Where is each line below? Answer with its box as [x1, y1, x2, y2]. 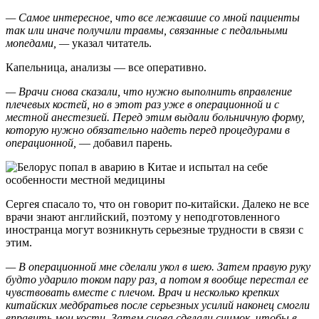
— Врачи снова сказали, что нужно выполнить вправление [6, 85, 292, 98]
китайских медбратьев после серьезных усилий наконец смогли [6, 299, 310, 312]
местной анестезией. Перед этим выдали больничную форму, [6, 111, 305, 124]
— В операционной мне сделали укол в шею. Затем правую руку [6, 261, 310, 273]
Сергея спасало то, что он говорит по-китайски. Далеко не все [6, 198, 309, 211]
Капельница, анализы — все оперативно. [6, 61, 206, 74]
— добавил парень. [76, 137, 172, 150]
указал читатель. [69, 37, 152, 50]
